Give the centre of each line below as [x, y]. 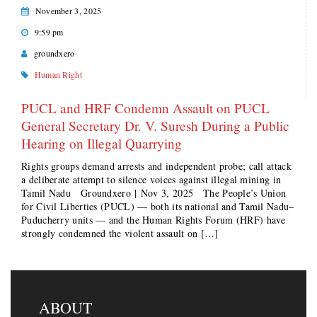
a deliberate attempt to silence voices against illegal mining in [151, 179]
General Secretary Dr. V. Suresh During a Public [155, 126]
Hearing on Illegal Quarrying [102, 143]
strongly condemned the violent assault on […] [120, 233]
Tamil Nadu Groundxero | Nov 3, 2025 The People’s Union [154, 193]
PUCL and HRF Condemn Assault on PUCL [145, 108]
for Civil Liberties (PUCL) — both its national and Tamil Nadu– [158, 206]
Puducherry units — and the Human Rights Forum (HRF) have [154, 220]
